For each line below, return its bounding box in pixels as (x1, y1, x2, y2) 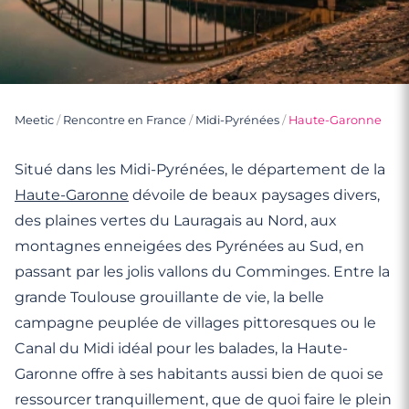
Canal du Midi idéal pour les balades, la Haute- (15, 340, 348, 357)
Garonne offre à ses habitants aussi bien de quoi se (15, 365, 383, 383)
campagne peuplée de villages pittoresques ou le (15, 314, 376, 331)
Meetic (15, 113, 54, 127)
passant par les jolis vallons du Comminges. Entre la (15, 263, 390, 280)
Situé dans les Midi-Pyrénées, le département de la (15, 161, 385, 178)
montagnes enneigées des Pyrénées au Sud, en (15, 237, 364, 255)
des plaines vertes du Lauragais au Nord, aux (15, 212, 337, 229)
